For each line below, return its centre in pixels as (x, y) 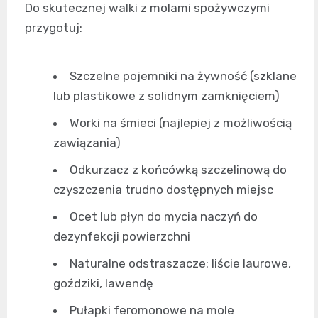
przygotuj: (54, 28)
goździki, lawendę (103, 284)
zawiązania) (87, 143)
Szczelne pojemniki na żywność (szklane (183, 76)
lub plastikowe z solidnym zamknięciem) (166, 96)
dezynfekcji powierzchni (122, 237)
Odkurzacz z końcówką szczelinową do (178, 170)
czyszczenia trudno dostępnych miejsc (163, 190)
